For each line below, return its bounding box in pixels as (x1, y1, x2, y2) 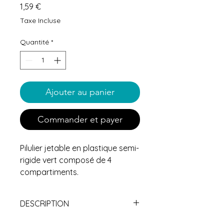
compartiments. (20, 166, 78, 177)
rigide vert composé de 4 (20, 154, 111, 165)
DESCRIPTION (20, 198, 69, 208)
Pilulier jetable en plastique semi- (20, 142, 139, 153)
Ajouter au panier (45, 86, 114, 97)
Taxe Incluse (20, 15, 60, 25)
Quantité (20, 37, 49, 46)
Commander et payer (37, 113, 122, 125)
